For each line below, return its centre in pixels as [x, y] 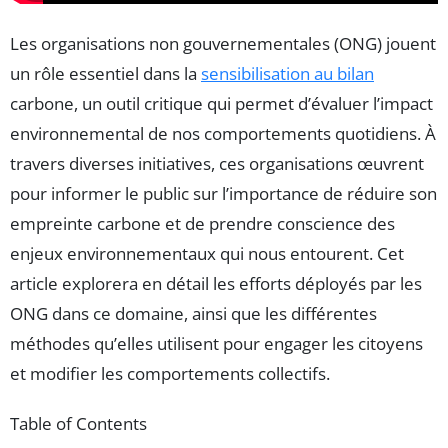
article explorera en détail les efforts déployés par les [216, 283]
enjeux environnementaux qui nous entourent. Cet [207, 253]
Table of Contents [78, 423]
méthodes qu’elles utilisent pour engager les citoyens [216, 343]
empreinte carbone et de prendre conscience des [202, 223]
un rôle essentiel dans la [105, 73]
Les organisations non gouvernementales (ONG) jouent [223, 43]
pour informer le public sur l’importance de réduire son [223, 193]
